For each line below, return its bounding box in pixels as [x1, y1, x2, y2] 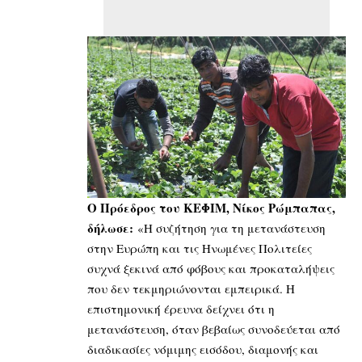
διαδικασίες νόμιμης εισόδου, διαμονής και [87, 341, 318, 358]
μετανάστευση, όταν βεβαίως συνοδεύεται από [87, 321, 340, 338]
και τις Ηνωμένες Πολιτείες [159, 240, 312, 257]
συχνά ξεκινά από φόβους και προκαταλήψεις [87, 260, 335, 277]
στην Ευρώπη [87, 240, 159, 257]
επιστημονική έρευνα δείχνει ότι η [87, 301, 275, 318]
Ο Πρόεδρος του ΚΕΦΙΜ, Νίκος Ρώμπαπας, [87, 199, 335, 217]
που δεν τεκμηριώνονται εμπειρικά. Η [87, 280, 295, 297]
